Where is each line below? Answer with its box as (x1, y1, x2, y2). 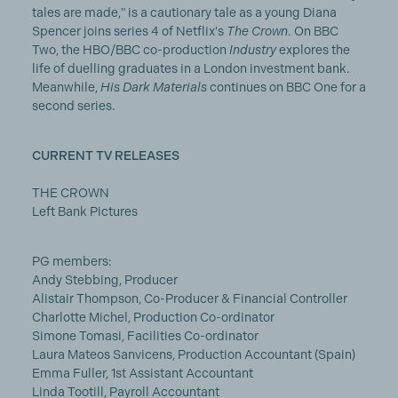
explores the (275, 43, 350, 57)
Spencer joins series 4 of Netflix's (31, 24, 227, 38)
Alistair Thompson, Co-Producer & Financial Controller (31, 291, 347, 306)
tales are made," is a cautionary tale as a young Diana (31, 5, 337, 20)
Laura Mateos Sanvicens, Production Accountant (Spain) (31, 347, 355, 362)
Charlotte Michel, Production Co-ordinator (31, 310, 275, 324)
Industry (228, 43, 276, 57)
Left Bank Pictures (31, 204, 140, 219)
